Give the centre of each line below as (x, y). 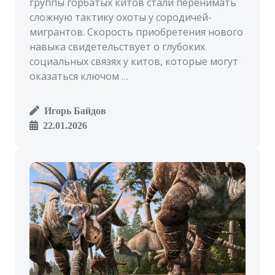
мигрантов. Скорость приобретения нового (136, 32)
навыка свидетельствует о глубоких (117, 47)
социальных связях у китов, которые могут (134, 62)
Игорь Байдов (73, 111)
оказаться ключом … (79, 76)
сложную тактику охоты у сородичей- (121, 17)
